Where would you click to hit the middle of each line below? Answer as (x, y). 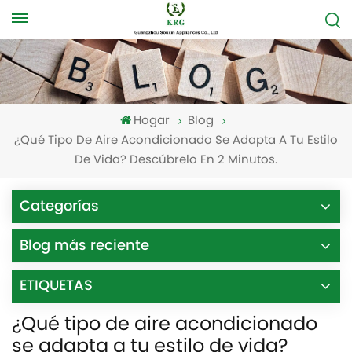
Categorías (59, 207)
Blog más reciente (84, 246)
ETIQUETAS (56, 286)
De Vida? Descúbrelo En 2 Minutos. (176, 161)
